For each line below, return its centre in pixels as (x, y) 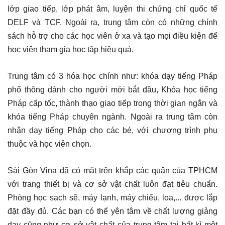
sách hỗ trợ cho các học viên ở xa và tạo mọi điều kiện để (113, 36)
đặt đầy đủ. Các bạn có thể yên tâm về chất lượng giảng (113, 211)
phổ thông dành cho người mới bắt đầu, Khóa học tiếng (113, 89)
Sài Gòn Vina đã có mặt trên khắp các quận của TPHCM (113, 170)
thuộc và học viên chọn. (49, 144)
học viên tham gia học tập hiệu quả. (71, 49)
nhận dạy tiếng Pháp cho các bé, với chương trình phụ (113, 130)
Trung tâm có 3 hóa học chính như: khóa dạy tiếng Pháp (113, 76)
